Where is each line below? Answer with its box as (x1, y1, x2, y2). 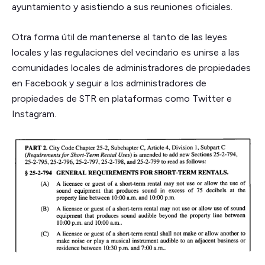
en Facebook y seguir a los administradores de (12, 77, 206, 89)
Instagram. (12, 108, 56, 119)
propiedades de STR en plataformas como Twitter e (12, 92, 232, 104)
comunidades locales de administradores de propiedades (12, 62, 251, 73)
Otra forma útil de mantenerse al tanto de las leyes (12, 31, 227, 43)
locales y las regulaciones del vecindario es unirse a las (12, 46, 240, 58)
